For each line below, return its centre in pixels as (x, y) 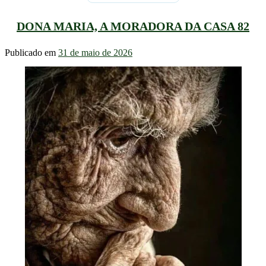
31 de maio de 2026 (95, 53)
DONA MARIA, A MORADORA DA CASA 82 (133, 26)
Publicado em (31, 53)
